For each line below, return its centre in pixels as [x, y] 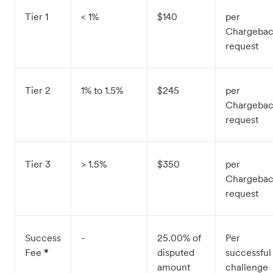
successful [248, 252]
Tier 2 [38, 90]
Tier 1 [37, 16]
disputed [176, 252]
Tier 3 [38, 164]
